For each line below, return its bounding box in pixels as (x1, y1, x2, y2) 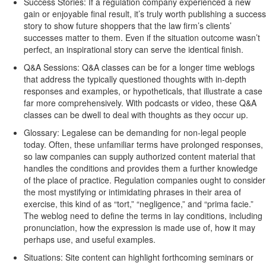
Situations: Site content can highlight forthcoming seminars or (24, 251, 254, 264)
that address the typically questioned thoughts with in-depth (24, 73, 246, 85)
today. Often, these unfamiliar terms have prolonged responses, (24, 138, 263, 151)
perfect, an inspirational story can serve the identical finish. (24, 43, 243, 56)
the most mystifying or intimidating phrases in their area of (24, 186, 241, 198)
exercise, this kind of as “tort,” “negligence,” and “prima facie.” (24, 198, 254, 210)
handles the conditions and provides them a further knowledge (24, 162, 258, 175)
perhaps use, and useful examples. (24, 233, 156, 246)
